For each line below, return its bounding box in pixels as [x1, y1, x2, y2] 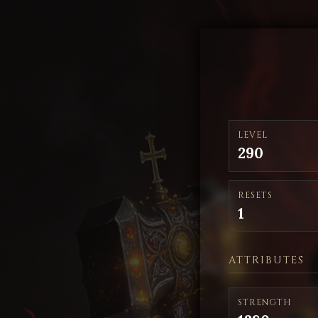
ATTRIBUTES [229, 253, 305, 267]
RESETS [238, 190, 273, 201]
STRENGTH [238, 297, 292, 308]
